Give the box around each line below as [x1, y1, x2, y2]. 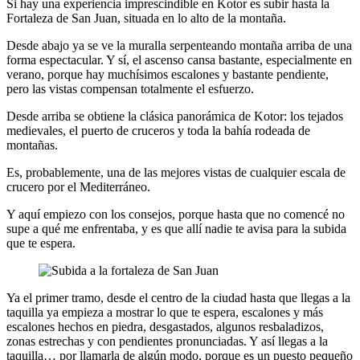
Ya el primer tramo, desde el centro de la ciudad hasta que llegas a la [6, 291, 350, 305]
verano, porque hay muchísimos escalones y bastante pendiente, [6, 67, 329, 82]
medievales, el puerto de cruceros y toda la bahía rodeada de [6, 124, 310, 138]
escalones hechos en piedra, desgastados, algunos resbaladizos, [6, 320, 324, 334]
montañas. [6, 138, 58, 153]
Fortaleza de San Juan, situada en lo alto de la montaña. [6, 11, 286, 26]
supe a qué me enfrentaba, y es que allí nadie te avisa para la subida [6, 222, 346, 236]
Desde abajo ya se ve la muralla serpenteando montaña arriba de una [6, 39, 352, 53]
